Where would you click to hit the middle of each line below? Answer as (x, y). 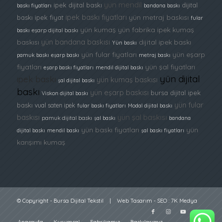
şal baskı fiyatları (163, 131)
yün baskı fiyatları (110, 130)
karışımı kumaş (41, 142)
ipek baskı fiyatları (96, 17)
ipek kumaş (175, 30)
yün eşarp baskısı (119, 93)
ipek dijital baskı (78, 5)
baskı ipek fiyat (40, 18)
